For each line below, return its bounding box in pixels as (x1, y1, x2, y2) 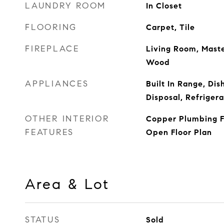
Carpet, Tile (145, 22, 195, 32)
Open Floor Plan (145, 127, 212, 137)
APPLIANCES (25, 78, 89, 89)
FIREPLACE (25, 43, 79, 54)
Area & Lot (25, 175, 109, 193)
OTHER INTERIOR (25, 113, 109, 124)
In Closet (145, 1, 182, 10)
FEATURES (25, 127, 74, 137)
